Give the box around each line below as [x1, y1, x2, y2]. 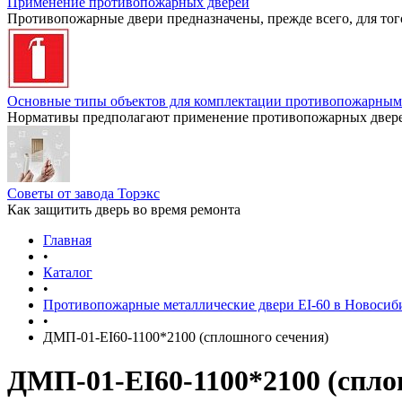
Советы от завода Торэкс [7, 186, 160, 201]
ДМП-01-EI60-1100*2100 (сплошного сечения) [43, 329, 328, 345]
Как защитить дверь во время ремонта [7, 202, 240, 217]
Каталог [43, 265, 92, 280]
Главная [43, 232, 92, 248]
